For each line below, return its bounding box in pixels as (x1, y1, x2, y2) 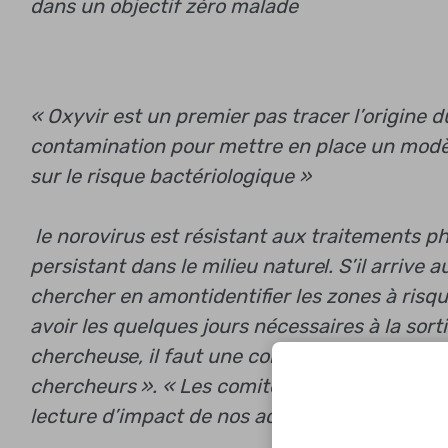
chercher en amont (30, 283, 207, 308)
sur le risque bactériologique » (30, 163, 311, 188)
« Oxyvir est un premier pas (30, 103, 286, 128)
